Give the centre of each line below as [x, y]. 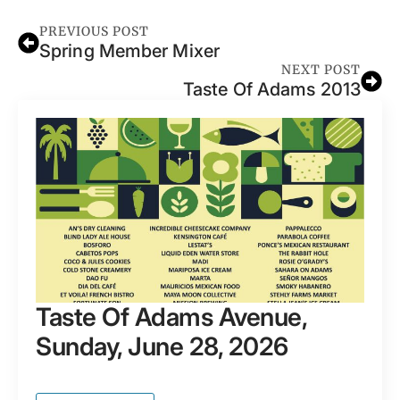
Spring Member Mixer [129, 51]
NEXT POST [321, 70]
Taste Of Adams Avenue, [171, 317]
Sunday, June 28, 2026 [162, 347]
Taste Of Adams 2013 [272, 90]
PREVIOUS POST [94, 32]
